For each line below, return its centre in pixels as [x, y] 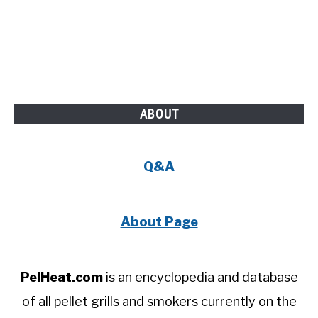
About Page [159, 222]
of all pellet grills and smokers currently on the [159, 301]
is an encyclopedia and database [200, 277]
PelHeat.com [61, 277]
